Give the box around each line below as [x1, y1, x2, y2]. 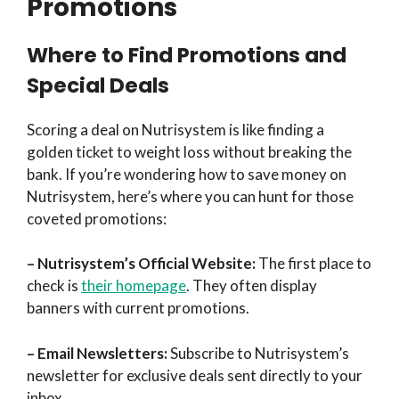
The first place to [256, 254, 371, 273]
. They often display [186, 276, 317, 296]
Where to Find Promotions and [27, 40, 346, 69]
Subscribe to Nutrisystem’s [167, 343, 349, 362]
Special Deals [27, 70, 169, 100]
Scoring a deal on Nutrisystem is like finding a [27, 119, 324, 139]
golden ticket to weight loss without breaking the [27, 142, 352, 161]
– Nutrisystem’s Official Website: [27, 254, 256, 273]
